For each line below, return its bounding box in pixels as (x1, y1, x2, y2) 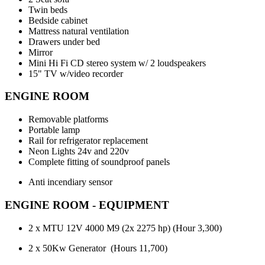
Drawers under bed (28, 36, 100, 47)
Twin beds (28, 4, 67, 15)
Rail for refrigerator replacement (28, 135, 148, 146)
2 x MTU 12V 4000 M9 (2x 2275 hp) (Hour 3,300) (28, 222, 222, 233)
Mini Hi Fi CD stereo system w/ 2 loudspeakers (28, 57, 206, 68)
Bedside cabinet (28, 15, 88, 25)
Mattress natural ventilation (28, 25, 129, 36)
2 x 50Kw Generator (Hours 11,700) (28, 243, 167, 253)
